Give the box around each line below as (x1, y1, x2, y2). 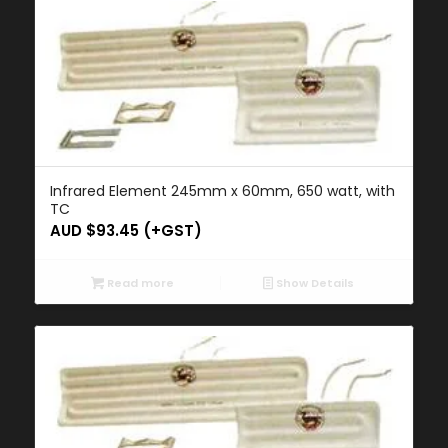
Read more (103, 275, 174, 292)
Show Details (272, 275, 354, 292)
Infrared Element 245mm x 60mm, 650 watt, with (49, 181, 395, 202)
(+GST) (138, 220, 202, 242)
